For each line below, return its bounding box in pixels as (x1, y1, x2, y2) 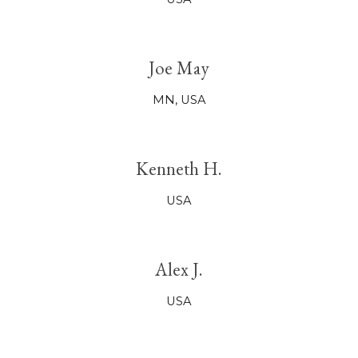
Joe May (149, 56, 209, 80)
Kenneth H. (136, 157, 222, 181)
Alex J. (155, 257, 203, 281)
